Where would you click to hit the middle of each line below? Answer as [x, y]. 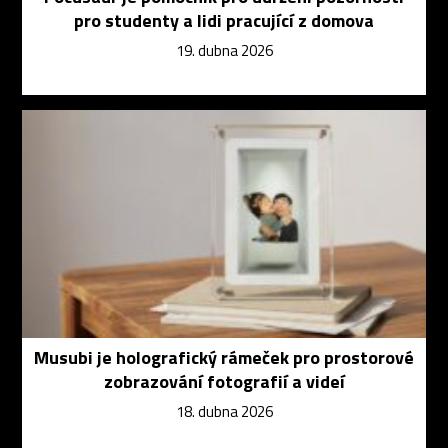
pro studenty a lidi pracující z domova [224, 20]
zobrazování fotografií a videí [224, 381]
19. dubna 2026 [224, 50]
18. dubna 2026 [224, 411]
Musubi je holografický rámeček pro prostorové [224, 357]
